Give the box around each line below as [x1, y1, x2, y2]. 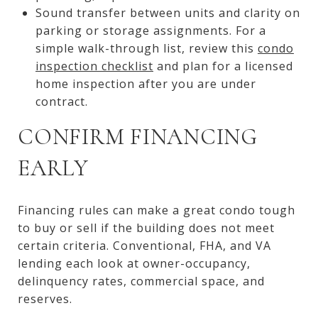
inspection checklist [35, 57, 153, 74]
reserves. [18, 290, 72, 307]
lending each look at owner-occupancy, [18, 255, 251, 271]
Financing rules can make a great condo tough [18, 202, 295, 218]
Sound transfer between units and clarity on [35, 4, 300, 21]
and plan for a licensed [153, 57, 293, 74]
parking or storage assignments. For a [35, 22, 266, 38]
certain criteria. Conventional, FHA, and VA [18, 237, 271, 253]
